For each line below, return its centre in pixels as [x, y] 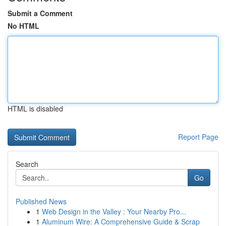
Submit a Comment [40, 13]
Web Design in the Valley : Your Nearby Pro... [114, 211]
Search [27, 164]
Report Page [198, 137]
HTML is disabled [35, 108]
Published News [41, 201]
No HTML [23, 26]
